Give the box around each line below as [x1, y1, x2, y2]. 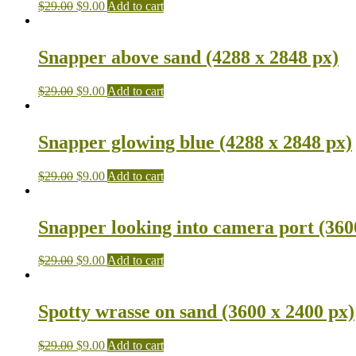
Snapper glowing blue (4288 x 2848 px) [38, 131, 352, 153]
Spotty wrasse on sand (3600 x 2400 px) [38, 301, 354, 323]
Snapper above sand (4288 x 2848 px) [38, 46, 339, 68]
